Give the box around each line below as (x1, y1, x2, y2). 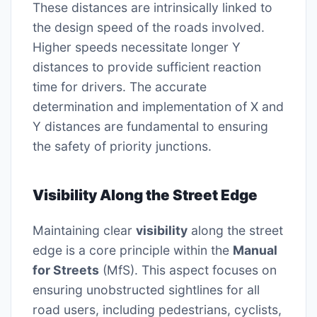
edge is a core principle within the (33, 243, 233, 258)
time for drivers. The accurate (33, 79, 207, 95)
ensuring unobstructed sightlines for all (33, 282, 260, 298)
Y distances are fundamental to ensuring (33, 119, 268, 134)
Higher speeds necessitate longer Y (33, 40, 241, 55)
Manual (233, 243, 277, 258)
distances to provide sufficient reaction (33, 59, 261, 75)
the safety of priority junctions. (33, 139, 212, 154)
